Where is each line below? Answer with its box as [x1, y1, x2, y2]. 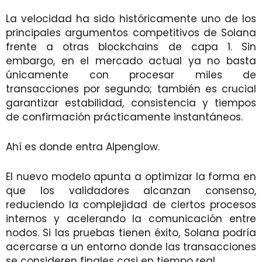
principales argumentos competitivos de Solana [6, 25, 256, 40]
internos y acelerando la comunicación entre [6, 211, 256, 226]
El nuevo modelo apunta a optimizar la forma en [6, 169, 256, 184]
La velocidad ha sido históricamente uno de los [6, 11, 256, 26]
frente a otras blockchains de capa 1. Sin [6, 39, 256, 54]
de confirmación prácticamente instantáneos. [6, 109, 243, 124]
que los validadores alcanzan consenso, [6, 183, 256, 198]
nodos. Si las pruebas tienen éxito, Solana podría [6, 225, 256, 240]
